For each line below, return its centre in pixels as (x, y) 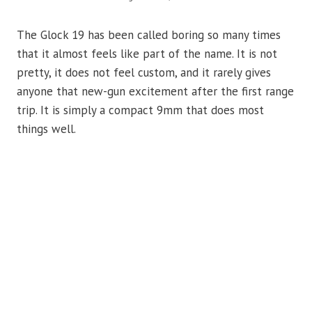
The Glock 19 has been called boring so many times (149, 35)
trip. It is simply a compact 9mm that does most (140, 110)
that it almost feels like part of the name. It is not (147, 54)
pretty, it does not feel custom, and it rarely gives (144, 72)
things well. (46, 129)
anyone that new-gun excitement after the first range (155, 91)
